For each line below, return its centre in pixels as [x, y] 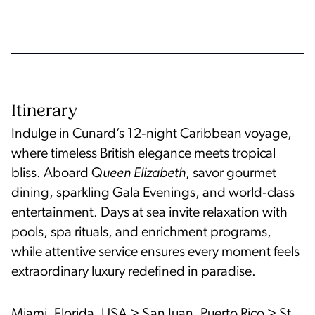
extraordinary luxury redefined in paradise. [134, 272]
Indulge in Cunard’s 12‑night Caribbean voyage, [152, 134]
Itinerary [44, 111]
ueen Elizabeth [144, 173]
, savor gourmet [231, 173]
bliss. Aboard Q [57, 173]
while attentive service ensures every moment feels [155, 252]
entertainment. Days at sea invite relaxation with [149, 213]
